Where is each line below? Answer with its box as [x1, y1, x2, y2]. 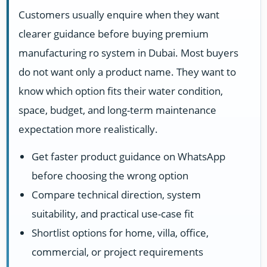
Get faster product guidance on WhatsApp [32, 150, 225, 164]
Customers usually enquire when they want [18, 8, 219, 22]
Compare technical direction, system [32, 188, 201, 202]
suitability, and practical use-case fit [32, 207, 194, 221]
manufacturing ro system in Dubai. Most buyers [18, 46, 238, 60]
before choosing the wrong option [32, 169, 188, 183]
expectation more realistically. [18, 122, 158, 136]
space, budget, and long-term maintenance [18, 103, 216, 117]
